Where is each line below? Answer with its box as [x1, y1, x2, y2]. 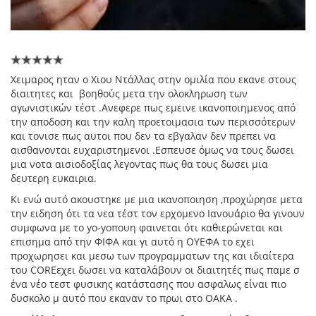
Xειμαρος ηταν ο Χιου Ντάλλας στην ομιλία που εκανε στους [11, 73, 296, 87]
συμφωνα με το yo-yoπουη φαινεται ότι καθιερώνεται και [11, 221, 283, 235]
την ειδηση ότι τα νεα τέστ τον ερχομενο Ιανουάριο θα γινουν [11, 207, 305, 221]
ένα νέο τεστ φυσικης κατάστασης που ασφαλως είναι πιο [11, 277, 286, 291]
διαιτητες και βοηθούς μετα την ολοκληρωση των [11, 87, 248, 101]
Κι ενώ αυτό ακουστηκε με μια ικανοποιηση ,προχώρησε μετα [11, 193, 303, 207]
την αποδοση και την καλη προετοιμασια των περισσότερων [11, 115, 296, 129]
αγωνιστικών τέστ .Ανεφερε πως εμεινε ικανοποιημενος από [11, 101, 296, 115]
